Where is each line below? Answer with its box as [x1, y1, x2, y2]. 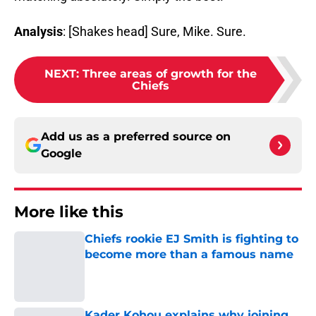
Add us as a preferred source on [41, 130, 231, 144]
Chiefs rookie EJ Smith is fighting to [85, 232, 298, 246]
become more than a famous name [85, 248, 293, 262]
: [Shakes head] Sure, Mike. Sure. [63, 24, 246, 39]
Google [41, 147, 82, 161]
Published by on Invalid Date [84, 262, 207, 274]
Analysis [14, 24, 63, 39]
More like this [14, 202, 123, 222]
